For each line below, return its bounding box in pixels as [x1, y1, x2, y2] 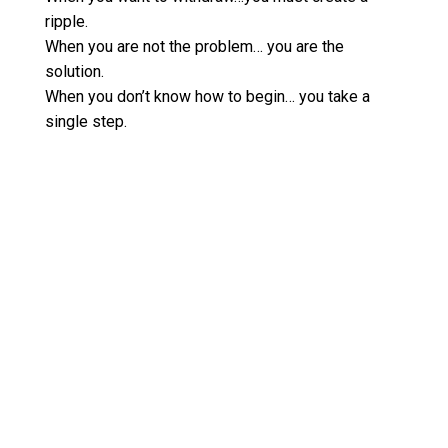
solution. [44, 62, 104, 82]
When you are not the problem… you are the [44, 37, 344, 57]
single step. [44, 112, 127, 132]
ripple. [44, 12, 88, 32]
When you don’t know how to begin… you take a [44, 87, 370, 107]
